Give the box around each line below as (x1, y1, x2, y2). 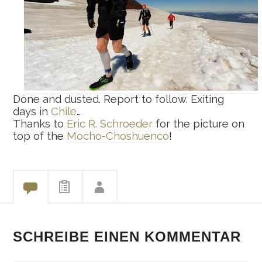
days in (13, 105, 51, 118)
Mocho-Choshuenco (67, 129, 170, 142)
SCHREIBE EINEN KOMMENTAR (13, 228, 242, 244)
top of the (13, 129, 67, 142)
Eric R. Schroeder (67, 117, 153, 130)
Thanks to (13, 117, 67, 130)
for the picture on (153, 117, 245, 130)
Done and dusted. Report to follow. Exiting (13, 92, 225, 105)
